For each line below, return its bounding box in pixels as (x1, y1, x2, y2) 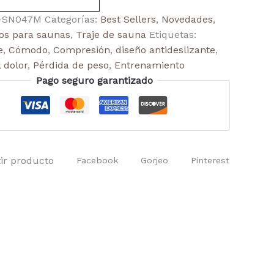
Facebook (76, 155, 119, 165)
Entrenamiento (114, 59, 185, 71)
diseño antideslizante (116, 44, 215, 56)
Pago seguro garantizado (35, 75, 153, 86)
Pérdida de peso (33, 59, 109, 71)
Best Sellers (100, 13, 156, 25)
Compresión (53, 44, 110, 56)
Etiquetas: (149, 29, 196, 40)
